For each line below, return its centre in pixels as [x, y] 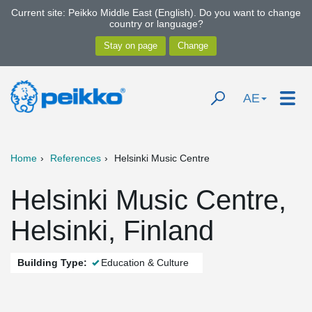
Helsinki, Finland [112, 231]
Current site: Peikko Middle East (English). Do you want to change [156, 13]
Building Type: [52, 263]
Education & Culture [145, 263]
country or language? [156, 24]
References [76, 158]
